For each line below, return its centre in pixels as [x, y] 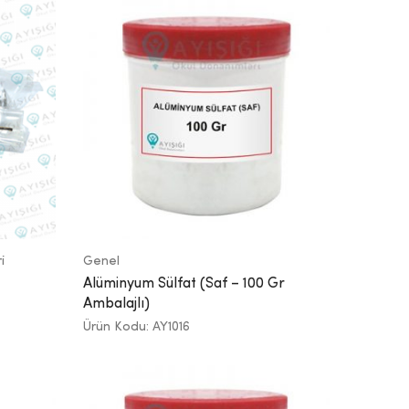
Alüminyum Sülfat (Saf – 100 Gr [184, 283]
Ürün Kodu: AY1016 [136, 326]
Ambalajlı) [116, 304]
